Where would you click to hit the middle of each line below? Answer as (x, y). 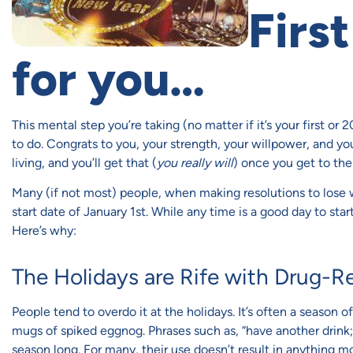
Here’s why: (44, 231)
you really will (195, 163)
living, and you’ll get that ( (84, 163)
